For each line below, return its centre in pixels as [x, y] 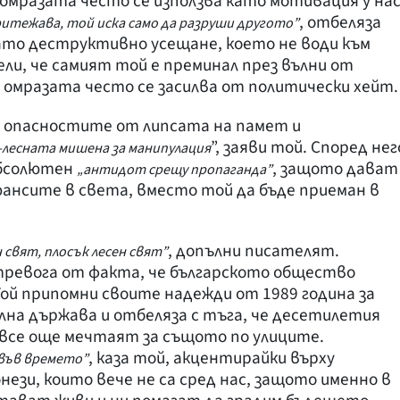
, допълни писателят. [254, 250]
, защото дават [335, 168]
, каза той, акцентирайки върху [212, 358]
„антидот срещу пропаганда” [175, 169]
